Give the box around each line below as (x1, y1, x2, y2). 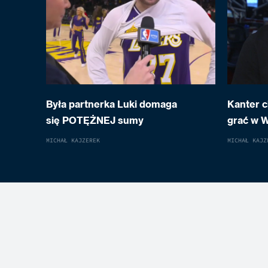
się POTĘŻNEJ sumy (46, 114, 144, 127)
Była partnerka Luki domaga (46, 98, 178, 111)
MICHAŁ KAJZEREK (46, 136, 100, 144)
